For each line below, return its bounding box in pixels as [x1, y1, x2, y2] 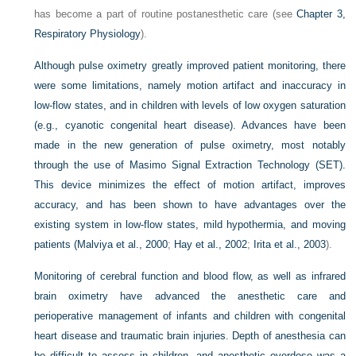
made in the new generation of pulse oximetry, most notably [34, 139, 346, 151]
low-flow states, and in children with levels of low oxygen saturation [34, 99, 346, 111]
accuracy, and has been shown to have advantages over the [34, 199, 346, 211]
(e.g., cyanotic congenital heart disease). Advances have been [34, 119, 346, 131]
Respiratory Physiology [34, 28, 141, 40]
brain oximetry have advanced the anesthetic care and [34, 290, 346, 302]
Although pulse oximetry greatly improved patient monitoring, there [34, 60, 346, 72]
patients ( [34, 238, 78, 250]
